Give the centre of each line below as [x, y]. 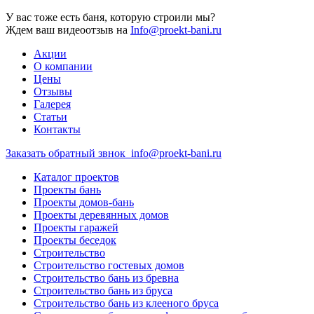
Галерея [52, 104]
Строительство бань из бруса [103, 291]
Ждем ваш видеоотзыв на [68, 30]
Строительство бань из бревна [106, 278]
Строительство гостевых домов [109, 266]
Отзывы [53, 92]
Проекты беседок [75, 240]
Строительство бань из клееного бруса [126, 303]
